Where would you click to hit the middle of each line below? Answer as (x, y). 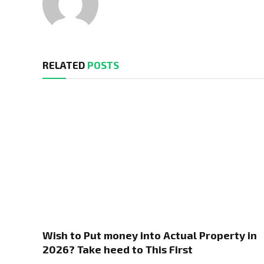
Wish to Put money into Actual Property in (150, 235)
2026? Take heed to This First (118, 250)
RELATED (65, 65)
